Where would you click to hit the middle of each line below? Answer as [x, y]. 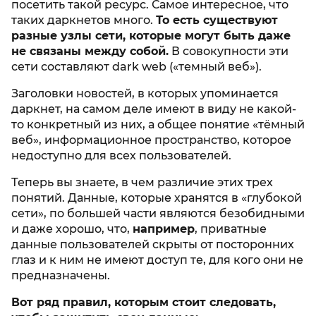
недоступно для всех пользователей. [121, 156]
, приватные [231, 229]
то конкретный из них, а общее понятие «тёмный [158, 124]
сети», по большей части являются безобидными [158, 213]
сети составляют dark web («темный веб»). [136, 67]
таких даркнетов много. [84, 20]
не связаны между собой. [90, 51]
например [164, 229]
